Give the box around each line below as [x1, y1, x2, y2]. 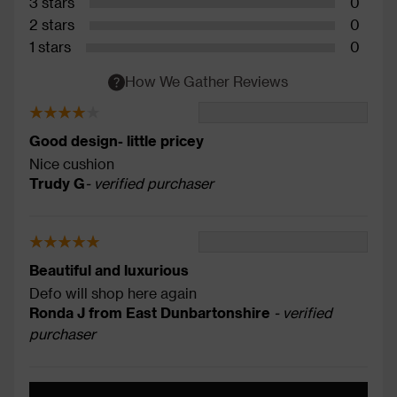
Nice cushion [29, 154, 114, 172]
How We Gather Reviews [125, 72, 289, 90]
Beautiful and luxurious [29, 261, 189, 278]
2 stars [29, 15, 74, 33]
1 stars [29, 37, 71, 55]
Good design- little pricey [29, 131, 204, 149]
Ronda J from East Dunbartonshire [29, 303, 274, 321]
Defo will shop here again [29, 284, 197, 301]
